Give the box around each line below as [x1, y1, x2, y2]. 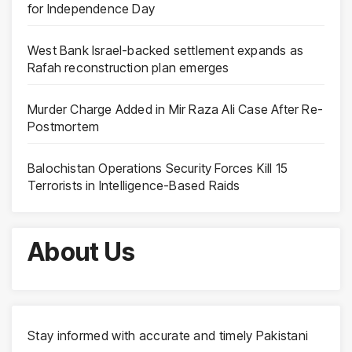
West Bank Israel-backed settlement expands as [27, 42, 304, 59]
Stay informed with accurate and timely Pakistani [27, 327, 309, 343]
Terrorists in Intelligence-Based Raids [27, 178, 240, 194]
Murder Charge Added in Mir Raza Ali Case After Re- [27, 101, 324, 118]
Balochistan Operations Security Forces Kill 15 [27, 160, 288, 177]
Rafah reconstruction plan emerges [27, 60, 229, 76]
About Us [27, 236, 136, 268]
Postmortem [27, 119, 99, 135]
